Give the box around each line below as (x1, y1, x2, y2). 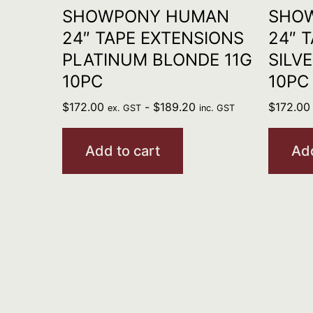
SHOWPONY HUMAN (61, 6, 229, 27)
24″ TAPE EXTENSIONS (61, 28, 244, 48)
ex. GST (107, 103, 141, 113)
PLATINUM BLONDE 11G (61, 50, 252, 70)
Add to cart (85, 143, 160, 159)
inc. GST (198, 103, 235, 113)
